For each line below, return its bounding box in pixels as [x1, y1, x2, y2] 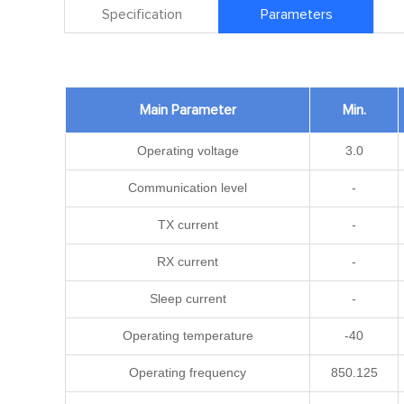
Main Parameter [139, 103, 236, 117]
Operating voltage [136, 143, 239, 158]
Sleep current [149, 291, 226, 306]
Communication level [128, 180, 247, 195]
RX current [157, 254, 218, 269]
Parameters [260, 7, 333, 22]
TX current [157, 217, 218, 232]
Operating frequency [129, 365, 246, 380]
